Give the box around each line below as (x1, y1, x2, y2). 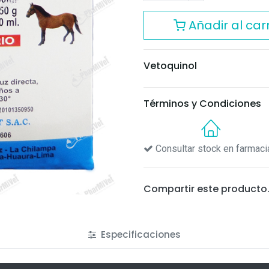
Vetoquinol (144, 59, 197, 73)
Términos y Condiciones (144, 97, 261, 111)
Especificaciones (98, 228, 181, 241)
